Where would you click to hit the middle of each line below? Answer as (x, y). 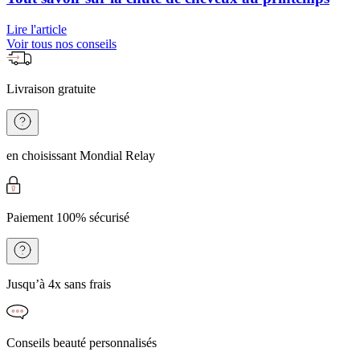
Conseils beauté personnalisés (82, 342)
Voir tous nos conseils (61, 43)
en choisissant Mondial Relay (81, 155)
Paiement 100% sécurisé (68, 217)
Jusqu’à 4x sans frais (59, 284)
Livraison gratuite (51, 88)
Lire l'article (37, 29)
